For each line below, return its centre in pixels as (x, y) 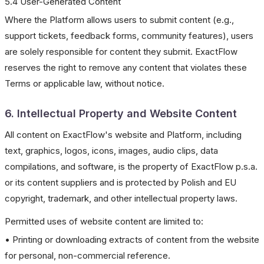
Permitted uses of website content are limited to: (104, 221)
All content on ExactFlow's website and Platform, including (123, 135)
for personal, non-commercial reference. (88, 255)
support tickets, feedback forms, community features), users (129, 36)
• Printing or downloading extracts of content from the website (132, 240)
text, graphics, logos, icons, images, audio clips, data (111, 151)
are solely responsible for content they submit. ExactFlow (121, 52)
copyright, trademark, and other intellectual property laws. (121, 198)
